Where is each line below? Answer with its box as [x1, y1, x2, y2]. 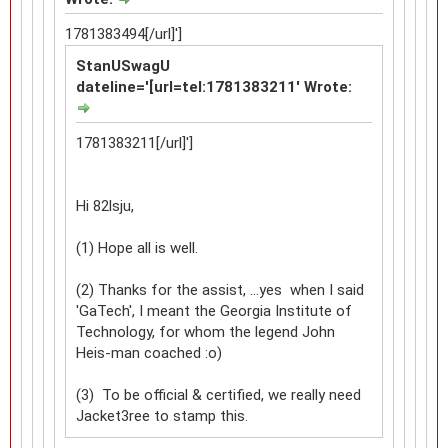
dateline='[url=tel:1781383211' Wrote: [76, 77, 352, 96]
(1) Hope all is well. [76, 238, 198, 257]
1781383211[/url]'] [76, 133, 193, 152]
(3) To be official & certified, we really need [76, 385, 361, 404]
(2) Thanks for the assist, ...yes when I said [76, 280, 364, 299]
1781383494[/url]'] [65, 24, 182, 43]
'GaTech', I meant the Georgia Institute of [76, 301, 352, 320]
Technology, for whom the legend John [76, 322, 335, 341]
